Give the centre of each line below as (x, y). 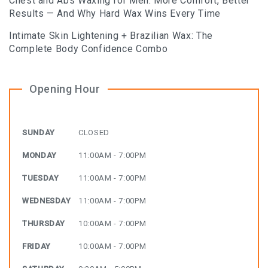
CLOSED (94, 132)
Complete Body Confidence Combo (89, 48)
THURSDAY (44, 223)
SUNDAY (39, 132)
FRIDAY (36, 246)
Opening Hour (65, 89)
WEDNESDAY (47, 200)
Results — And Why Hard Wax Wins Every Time (115, 13)
